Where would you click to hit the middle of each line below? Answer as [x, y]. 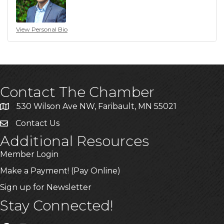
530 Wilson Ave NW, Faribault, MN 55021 [96, 106]
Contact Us [37, 123]
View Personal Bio [42, 29]
